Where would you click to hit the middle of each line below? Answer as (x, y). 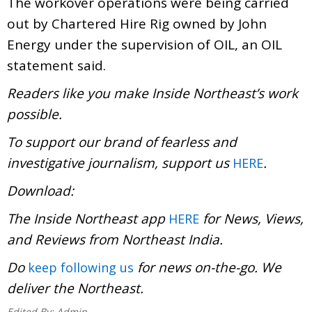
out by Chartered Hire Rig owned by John (137, 23)
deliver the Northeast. (75, 288)
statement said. (56, 65)
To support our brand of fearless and (122, 142)
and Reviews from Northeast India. (115, 239)
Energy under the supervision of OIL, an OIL (145, 44)
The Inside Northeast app (88, 218)
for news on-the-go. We (208, 267)
